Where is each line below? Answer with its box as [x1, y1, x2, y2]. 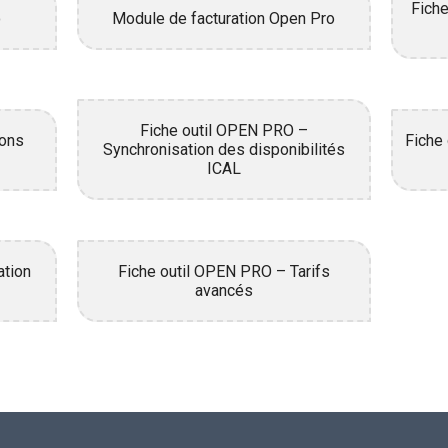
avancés [194, 281, 253, 300]
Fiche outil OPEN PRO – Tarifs [117, 262, 330, 281]
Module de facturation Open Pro [112, 8, 336, 28]
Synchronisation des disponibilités [102, 140, 345, 159]
